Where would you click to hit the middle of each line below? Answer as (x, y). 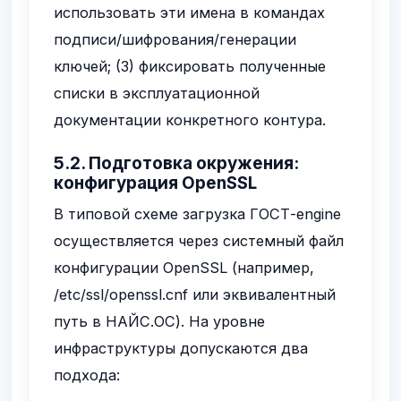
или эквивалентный (262, 295)
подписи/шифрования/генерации (175, 39)
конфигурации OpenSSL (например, (184, 268)
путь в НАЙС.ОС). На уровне (160, 322)
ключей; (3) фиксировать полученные (190, 66)
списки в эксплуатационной (157, 93)
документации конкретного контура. (190, 119)
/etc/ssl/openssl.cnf (121, 295)
